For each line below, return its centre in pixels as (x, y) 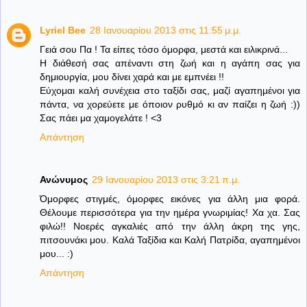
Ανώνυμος (64, 180)
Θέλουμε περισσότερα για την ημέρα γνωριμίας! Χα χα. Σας (170, 213)
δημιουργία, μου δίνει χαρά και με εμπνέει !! (132, 77)
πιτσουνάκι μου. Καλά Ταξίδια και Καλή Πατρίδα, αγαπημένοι (170, 240)
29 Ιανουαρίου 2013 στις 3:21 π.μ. (166, 180)
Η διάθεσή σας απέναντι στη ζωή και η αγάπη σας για (170, 63)
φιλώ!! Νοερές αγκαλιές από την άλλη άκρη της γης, (170, 226)
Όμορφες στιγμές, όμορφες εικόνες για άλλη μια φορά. (170, 199)
